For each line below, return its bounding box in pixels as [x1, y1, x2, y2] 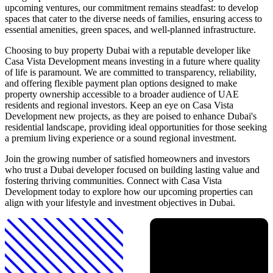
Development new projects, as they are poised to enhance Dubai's [5, 111, 257, 122]
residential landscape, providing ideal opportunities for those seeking [5, 122, 267, 133]
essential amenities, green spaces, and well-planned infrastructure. [5, 24, 256, 35]
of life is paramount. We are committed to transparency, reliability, [5, 67, 257, 78]
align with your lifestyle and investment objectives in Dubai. [5, 197, 235, 208]
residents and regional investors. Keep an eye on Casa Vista [5, 100, 233, 111]
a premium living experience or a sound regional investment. [5, 133, 236, 144]
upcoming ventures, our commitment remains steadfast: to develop [5, 2, 258, 13]
